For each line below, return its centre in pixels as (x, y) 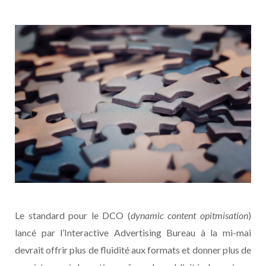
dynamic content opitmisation (189, 215)
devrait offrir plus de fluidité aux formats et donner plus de (133, 249)
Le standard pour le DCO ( (73, 215)
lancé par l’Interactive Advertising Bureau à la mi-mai (133, 232)
